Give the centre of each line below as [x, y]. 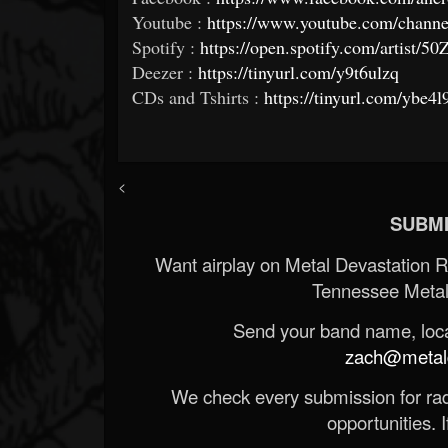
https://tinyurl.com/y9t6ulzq [298, 71]
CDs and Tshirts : [198, 96]
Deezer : [165, 71]
